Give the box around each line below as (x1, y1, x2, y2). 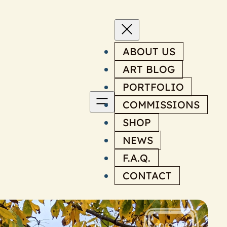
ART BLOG (123, 63, 175, 75)
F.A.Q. (123, 152, 150, 164)
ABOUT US (123, 45, 175, 58)
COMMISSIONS (123, 98, 200, 111)
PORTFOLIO (123, 81, 184, 93)
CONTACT (123, 169, 172, 182)
